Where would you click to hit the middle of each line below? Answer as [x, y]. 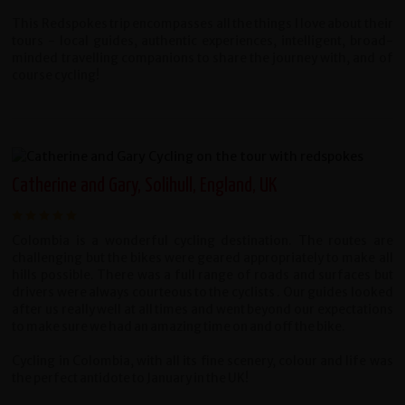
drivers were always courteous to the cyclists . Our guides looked [202, 292]
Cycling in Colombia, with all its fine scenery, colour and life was [202, 361]
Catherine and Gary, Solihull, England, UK [145, 185]
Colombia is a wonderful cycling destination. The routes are [202, 240]
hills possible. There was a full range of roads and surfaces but [202, 275]
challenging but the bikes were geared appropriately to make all [202, 258]
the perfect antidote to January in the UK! [131, 378]
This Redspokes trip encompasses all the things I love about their [202, 24]
